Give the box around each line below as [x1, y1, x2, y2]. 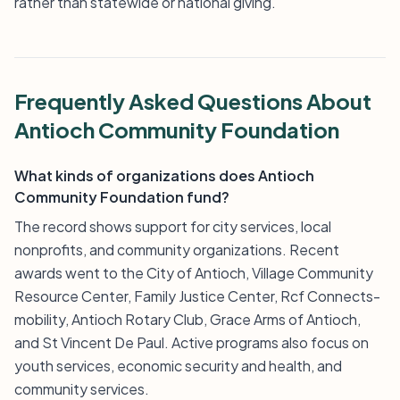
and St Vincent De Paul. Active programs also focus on [14, 333, 369, 352]
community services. [14, 379, 149, 398]
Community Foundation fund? [14, 187, 229, 206]
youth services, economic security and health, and [14, 356, 342, 375]
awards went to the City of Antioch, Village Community [14, 263, 373, 282]
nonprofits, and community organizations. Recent [14, 240, 339, 259]
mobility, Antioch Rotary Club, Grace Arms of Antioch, [14, 310, 361, 329]
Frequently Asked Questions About [14, 87, 371, 114]
